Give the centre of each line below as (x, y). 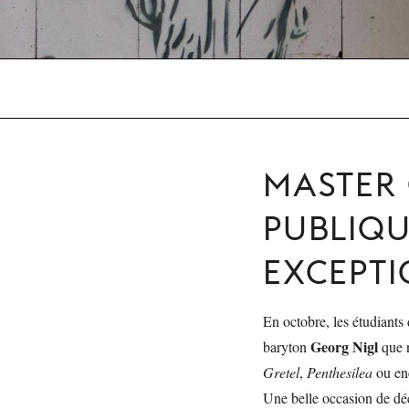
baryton (287, 346)
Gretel (281, 372)
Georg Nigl (344, 346)
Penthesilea (340, 372)
